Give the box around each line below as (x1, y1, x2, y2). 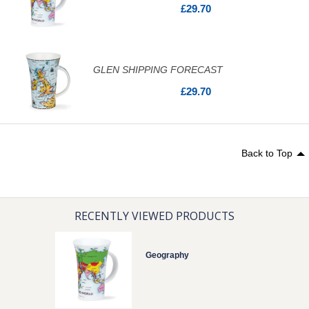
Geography (146, 250, 189, 261)
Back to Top (241, 148, 292, 159)
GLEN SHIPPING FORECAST (93, 63, 223, 75)
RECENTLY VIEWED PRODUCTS (74, 208, 235, 224)
